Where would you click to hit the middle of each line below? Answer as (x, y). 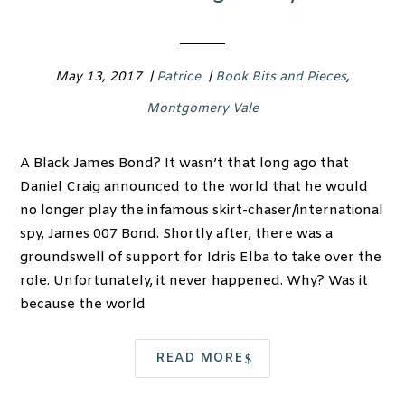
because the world (83, 305)
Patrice (179, 78)
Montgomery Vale (202, 109)
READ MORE (199, 359)
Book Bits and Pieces (281, 78)
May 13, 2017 (100, 78)
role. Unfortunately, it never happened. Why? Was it (194, 282)
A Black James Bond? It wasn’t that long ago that (185, 164)
